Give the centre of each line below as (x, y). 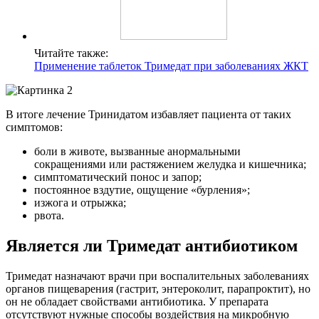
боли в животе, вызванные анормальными (137, 152)
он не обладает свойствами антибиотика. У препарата (137, 302)
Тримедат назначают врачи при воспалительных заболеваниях (157, 276)
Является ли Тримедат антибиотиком (152, 246)
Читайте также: (71, 53)
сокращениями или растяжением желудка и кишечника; (170, 164)
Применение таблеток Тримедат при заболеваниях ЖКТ (171, 66)
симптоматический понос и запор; (118, 177)
